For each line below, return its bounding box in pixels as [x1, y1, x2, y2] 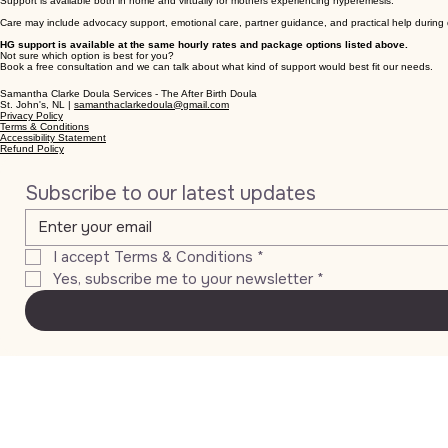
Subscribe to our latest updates [25, 181, 316, 207]
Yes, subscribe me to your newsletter [53, 269, 313, 290]
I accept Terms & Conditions [53, 247, 253, 268]
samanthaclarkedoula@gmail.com [74, 99, 229, 111]
